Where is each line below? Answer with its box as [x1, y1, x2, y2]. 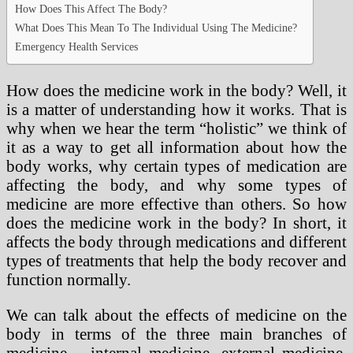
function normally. [6, 269, 131, 288]
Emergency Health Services [15, 40, 138, 54]
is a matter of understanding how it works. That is [6, 99, 347, 118]
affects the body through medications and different [6, 232, 347, 251]
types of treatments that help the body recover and [6, 251, 347, 269]
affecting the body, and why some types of [6, 175, 347, 194]
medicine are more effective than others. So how [6, 194, 347, 213]
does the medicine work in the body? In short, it [6, 213, 347, 232]
